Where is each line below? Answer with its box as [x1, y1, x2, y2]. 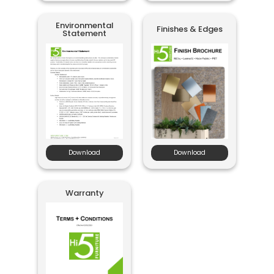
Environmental [55, 19, 114, 31]
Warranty [65, 187, 104, 199]
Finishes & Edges [156, 23, 223, 35]
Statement [62, 27, 107, 39]
